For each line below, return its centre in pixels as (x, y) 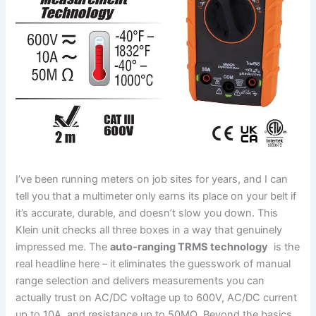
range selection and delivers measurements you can (140, 280)
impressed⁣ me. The (63, 247)
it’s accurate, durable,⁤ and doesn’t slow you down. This (147, 213)
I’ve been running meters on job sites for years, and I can (152, 179)
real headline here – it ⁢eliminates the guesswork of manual (153, 263)
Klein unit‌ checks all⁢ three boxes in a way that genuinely (149, 230)
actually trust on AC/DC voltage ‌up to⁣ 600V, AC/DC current (157, 297)
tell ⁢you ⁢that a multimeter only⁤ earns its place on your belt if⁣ (156, 196)
